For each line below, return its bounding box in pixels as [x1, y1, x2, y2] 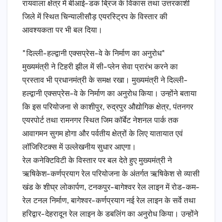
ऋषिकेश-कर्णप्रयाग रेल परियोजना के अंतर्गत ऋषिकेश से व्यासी [22, 170, 200, 179]
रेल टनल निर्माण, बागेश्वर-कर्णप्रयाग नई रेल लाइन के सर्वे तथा [22, 197, 196, 206]
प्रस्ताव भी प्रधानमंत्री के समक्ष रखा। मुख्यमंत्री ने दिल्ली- [22, 76, 188, 85]
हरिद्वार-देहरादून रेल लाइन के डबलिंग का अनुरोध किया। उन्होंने [22, 210, 198, 219]
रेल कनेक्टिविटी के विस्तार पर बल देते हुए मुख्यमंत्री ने [22, 157, 172, 166]
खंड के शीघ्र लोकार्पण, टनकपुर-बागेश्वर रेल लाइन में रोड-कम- [22, 183, 200, 192]
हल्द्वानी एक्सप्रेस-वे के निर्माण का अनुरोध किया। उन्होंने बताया [22, 90, 197, 99]
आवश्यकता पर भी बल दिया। [22, 26, 103, 35]
